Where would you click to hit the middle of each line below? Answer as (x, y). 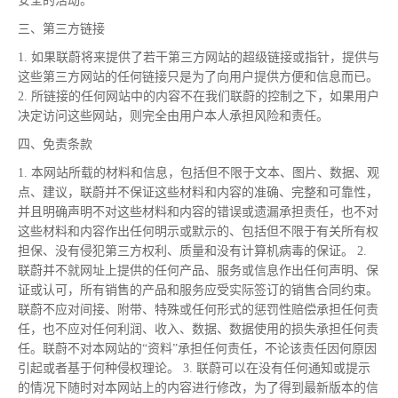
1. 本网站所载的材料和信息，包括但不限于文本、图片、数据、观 (199, 173)
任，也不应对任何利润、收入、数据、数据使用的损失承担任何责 (198, 329)
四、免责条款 (55, 144)
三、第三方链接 (61, 29)
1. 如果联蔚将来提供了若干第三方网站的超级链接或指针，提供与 (199, 57)
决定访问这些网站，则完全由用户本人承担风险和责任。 (173, 116)
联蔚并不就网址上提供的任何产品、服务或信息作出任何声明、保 (198, 271)
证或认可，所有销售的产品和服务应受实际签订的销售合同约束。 (198, 290)
